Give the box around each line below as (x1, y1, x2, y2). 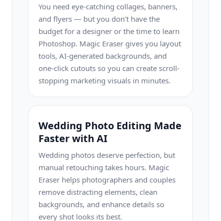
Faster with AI (38, 132, 108, 145)
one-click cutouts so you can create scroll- (38, 63, 180, 73)
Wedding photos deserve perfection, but (38, 150, 175, 160)
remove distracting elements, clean (38, 187, 157, 197)
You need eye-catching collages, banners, (38, 1, 178, 11)
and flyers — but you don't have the (38, 14, 160, 24)
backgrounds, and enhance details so (38, 199, 164, 209)
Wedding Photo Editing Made (38, 119, 182, 132)
